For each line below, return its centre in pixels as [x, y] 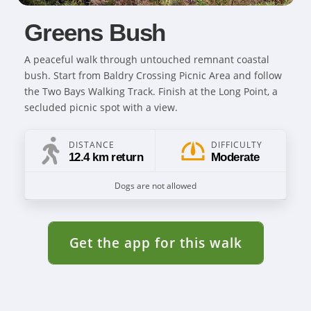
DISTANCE [91, 144]
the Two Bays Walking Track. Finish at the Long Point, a [151, 91]
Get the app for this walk [155, 243]
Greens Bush [95, 32]
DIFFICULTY [237, 144]
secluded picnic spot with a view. [101, 107]
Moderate [235, 157]
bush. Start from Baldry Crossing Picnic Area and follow [153, 75]
